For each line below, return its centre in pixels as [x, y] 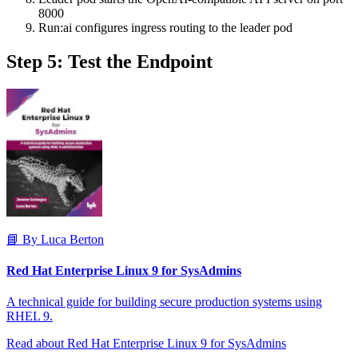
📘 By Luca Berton [55, 239]
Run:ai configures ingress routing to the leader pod [165, 27]
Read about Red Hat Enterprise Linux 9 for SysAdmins [146, 344]
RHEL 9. [30, 316]
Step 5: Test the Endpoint [109, 61]
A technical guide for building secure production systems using [164, 302]
